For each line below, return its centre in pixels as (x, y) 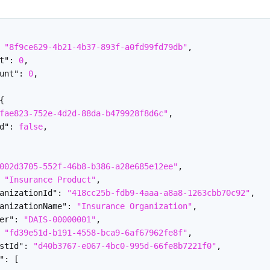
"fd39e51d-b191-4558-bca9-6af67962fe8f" (96, 232)
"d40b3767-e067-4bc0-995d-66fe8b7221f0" (125, 246)
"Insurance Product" (50, 179)
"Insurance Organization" (134, 206)
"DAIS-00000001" (60, 219)
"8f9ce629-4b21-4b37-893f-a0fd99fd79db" (96, 47)
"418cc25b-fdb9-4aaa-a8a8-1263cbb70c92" (159, 193)
